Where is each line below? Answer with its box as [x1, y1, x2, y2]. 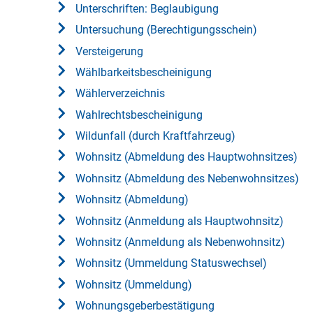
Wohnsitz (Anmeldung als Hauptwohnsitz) [75, 214, 284, 228]
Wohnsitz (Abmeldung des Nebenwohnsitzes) [75, 171, 299, 185]
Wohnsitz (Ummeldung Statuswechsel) [75, 256, 267, 270]
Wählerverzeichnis [75, 87, 165, 101]
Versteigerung [75, 44, 143, 58]
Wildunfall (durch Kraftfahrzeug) [75, 129, 235, 143]
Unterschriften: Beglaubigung [75, 1, 219, 15]
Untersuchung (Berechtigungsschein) [75, 23, 257, 37]
